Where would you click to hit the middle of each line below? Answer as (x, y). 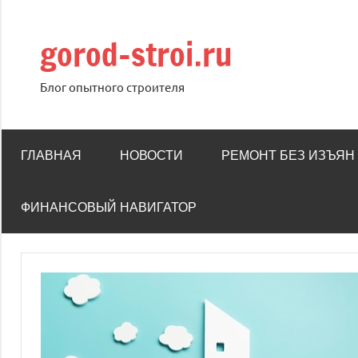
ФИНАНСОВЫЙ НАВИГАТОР (109, 207)
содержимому (44, 56)
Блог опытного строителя (112, 87)
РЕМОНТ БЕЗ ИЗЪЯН (288, 155)
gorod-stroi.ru (136, 54)
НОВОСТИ (151, 155)
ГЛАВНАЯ (51, 155)
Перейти (28, 11)
